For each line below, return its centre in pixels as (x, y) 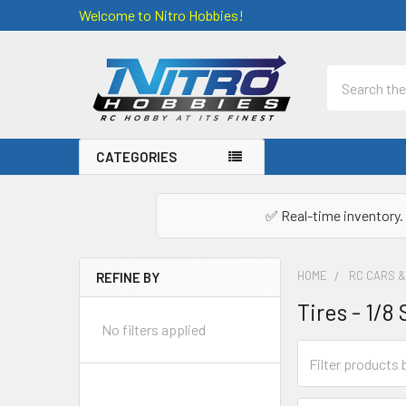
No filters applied (154, 329)
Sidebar (124, 306)
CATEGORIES (136, 157)
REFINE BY (128, 277)
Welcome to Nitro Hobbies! (161, 15)
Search (348, 76)
